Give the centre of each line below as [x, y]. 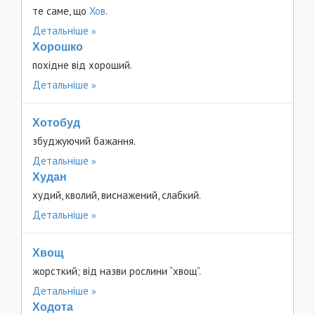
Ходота [53, 307]
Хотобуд [56, 123]
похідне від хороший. [82, 65]
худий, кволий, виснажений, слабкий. [117, 195]
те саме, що [61, 11]
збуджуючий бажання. [84, 141]
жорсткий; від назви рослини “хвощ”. [117, 271]
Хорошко [58, 47]
